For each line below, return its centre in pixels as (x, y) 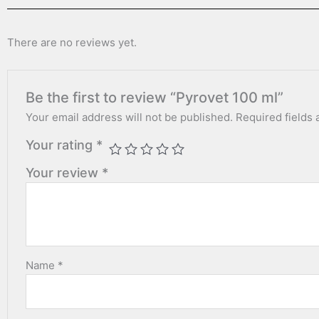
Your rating (61, 145)
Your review (64, 173)
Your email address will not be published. (130, 117)
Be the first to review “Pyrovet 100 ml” (155, 98)
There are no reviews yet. (72, 42)
